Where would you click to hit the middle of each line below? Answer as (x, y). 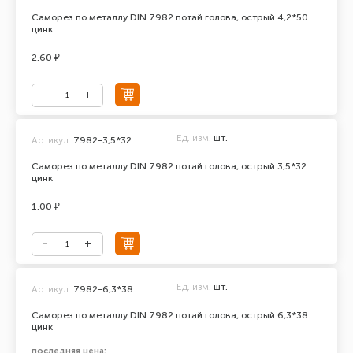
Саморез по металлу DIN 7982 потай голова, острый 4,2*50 (170, 17)
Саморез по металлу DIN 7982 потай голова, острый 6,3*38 (170, 315)
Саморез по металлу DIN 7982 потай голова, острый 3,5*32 (169, 166)
